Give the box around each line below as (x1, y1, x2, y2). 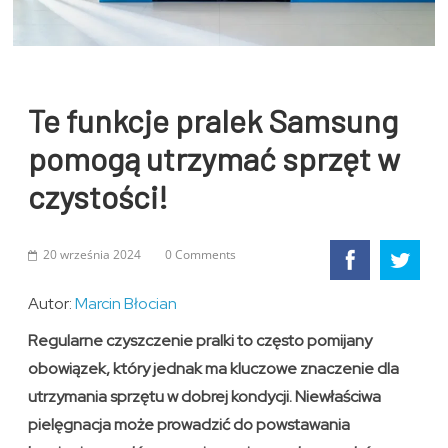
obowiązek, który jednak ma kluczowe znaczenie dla (28, 358, 400, 380)
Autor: (28, 293, 76, 315)
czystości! (28, 177, 169, 216)
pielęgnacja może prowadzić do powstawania (28, 414, 351, 436)
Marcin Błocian (75, 293, 178, 315)
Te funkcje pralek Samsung (28, 101, 399, 140)
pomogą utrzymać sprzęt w (28, 139, 401, 178)
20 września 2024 (43, 246, 142, 264)
